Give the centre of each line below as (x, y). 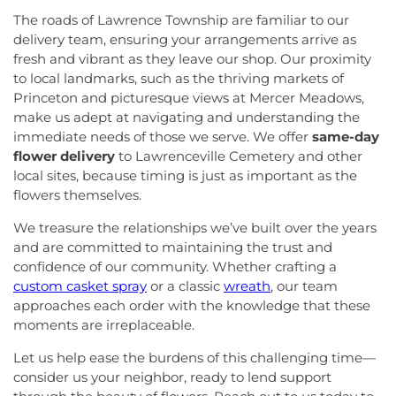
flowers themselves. (77, 195)
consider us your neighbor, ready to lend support (172, 377)
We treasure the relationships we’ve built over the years (195, 228)
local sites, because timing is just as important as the (185, 175)
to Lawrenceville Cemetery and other (239, 156)
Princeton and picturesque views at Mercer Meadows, (189, 98)
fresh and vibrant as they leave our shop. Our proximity (192, 59)
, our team (304, 286)
